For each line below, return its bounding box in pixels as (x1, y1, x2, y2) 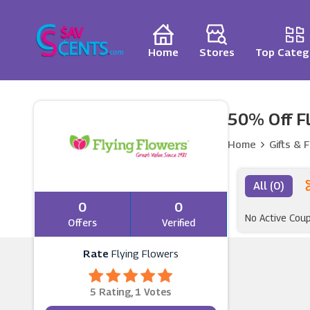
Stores (199, 46, 235, 58)
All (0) (253, 179, 284, 192)
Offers (67, 217, 97, 228)
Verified (161, 217, 195, 228)
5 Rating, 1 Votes (90, 286, 172, 298)
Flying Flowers (111, 247, 179, 259)
